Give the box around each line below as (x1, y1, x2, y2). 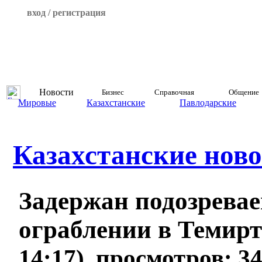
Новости (39, 87, 74, 97)
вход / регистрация (26, 8, 106, 18)
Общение (228, 88, 259, 96)
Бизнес (101, 88, 124, 96)
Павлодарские (180, 98, 236, 108)
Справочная (154, 88, 194, 96)
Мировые (18, 98, 56, 108)
